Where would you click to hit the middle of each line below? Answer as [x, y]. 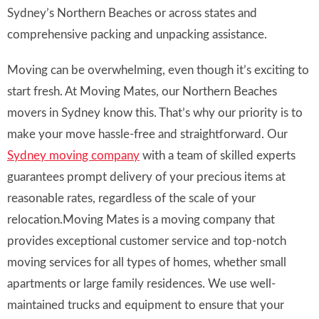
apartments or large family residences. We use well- [141, 284]
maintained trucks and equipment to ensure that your [146, 305]
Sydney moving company [73, 156]
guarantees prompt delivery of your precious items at [146, 177]
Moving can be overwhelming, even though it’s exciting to [158, 70]
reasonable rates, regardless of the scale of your [131, 199]
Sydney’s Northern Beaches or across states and [132, 14]
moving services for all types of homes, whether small [147, 263]
